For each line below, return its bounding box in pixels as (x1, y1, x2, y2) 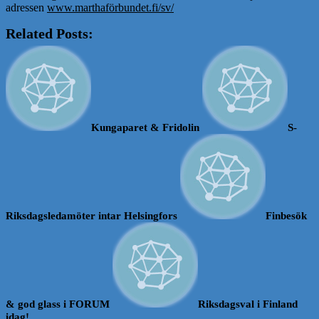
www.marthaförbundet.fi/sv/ (47, 1, 174, 14)
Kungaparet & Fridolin (91, 121, 199, 134)
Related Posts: (6, 26, 93, 42)
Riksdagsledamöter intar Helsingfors (6, 209, 177, 222)
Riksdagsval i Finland (198, 298, 298, 310)
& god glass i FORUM (6, 298, 110, 310)
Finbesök (266, 209, 307, 222)
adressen (6, 1, 47, 14)
